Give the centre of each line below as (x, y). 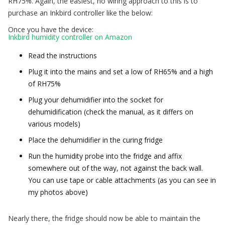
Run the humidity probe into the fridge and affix (105, 156)
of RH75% (44, 83)
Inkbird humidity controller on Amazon (70, 37)
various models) (54, 124)
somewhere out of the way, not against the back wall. (116, 168)
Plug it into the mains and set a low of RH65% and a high (121, 71)
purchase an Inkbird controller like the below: (80, 13)
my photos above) (58, 192)
